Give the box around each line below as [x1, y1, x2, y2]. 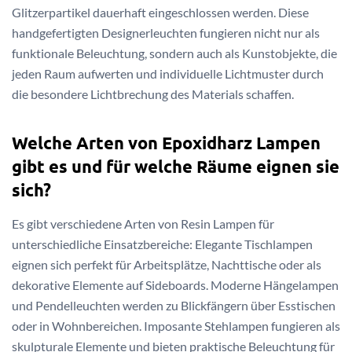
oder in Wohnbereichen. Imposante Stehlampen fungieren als [12, 318, 340, 334]
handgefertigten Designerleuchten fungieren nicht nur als [12, 24, 320, 40]
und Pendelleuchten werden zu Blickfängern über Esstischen [12, 298, 335, 313]
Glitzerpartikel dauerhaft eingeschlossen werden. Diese [12, 4, 309, 20]
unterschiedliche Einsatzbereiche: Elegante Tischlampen [12, 236, 313, 252]
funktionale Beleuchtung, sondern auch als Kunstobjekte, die [12, 45, 337, 60]
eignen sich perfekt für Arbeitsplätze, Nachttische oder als [12, 257, 321, 273]
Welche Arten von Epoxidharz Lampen [12, 132, 321, 154]
